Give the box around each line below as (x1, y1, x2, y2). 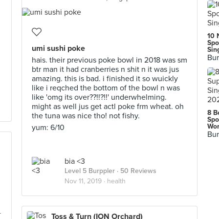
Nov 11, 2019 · (65, 177, 107, 185)
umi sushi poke (32, 44, 85, 53)
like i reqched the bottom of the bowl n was (32, 83, 180, 93)
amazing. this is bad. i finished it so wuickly (32, 74, 178, 84)
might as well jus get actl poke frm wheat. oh (32, 102, 184, 111)
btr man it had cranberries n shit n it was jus (32, 65, 179, 74)
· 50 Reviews (115, 167, 156, 175)
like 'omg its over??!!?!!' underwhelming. (32, 92, 167, 102)
